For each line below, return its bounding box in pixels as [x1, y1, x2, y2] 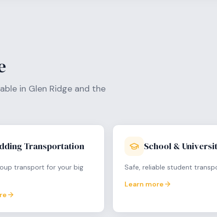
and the [72, 83, 106, 94]
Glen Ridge [29, 83, 72, 94]
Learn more [124, 180, 164, 188]
